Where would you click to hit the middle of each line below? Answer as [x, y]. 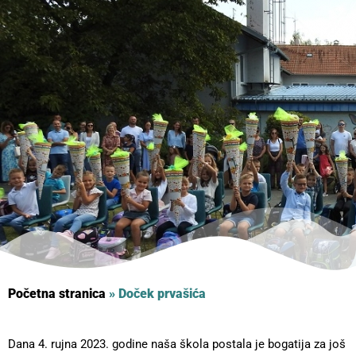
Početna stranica [57, 294]
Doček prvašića [162, 294]
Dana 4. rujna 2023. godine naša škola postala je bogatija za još [177, 344]
